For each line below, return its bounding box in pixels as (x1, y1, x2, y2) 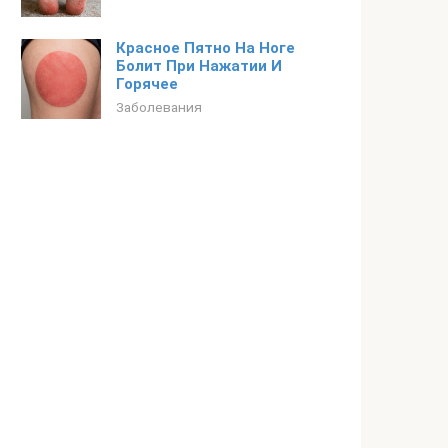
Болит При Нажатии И (116, 57, 282, 75)
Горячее (116, 75, 178, 93)
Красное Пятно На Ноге (116, 39, 295, 57)
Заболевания (116, 99, 202, 115)
